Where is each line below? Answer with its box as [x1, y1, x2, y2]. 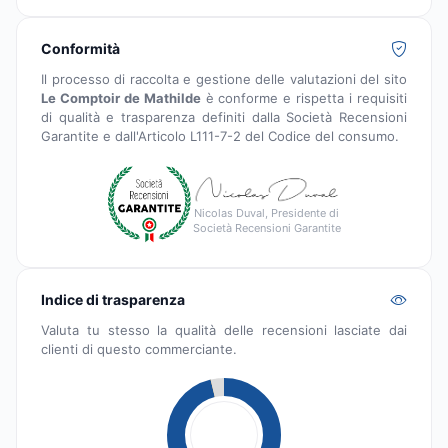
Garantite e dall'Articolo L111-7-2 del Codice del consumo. [41, 128, 399, 145]
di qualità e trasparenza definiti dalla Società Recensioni [41, 109, 407, 126]
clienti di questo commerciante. [41, 341, 237, 358]
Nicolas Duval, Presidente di [194, 206, 339, 221]
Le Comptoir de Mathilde [41, 90, 201, 107]
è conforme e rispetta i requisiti [200, 90, 408, 107]
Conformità [41, 40, 120, 58]
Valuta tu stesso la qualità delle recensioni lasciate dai [41, 322, 407, 339]
